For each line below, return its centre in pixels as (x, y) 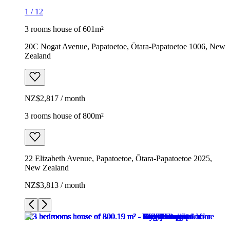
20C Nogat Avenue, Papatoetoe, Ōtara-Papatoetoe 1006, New (125, 46)
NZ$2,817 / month (55, 98)
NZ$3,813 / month (55, 185)
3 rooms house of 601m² (64, 29)
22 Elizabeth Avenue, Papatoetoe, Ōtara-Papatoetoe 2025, (118, 158)
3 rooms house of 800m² (64, 116)
